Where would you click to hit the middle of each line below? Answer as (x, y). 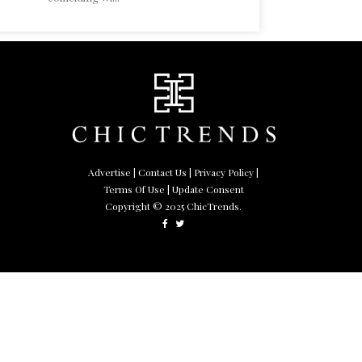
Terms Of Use (134, 189)
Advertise (110, 172)
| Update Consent (205, 189)
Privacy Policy (224, 172)
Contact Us (163, 172)
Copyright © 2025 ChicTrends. (174, 206)
